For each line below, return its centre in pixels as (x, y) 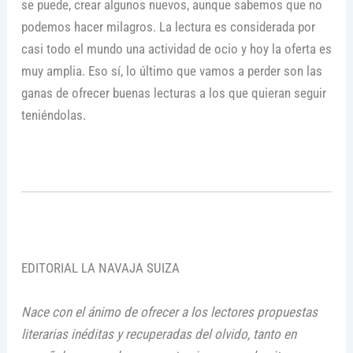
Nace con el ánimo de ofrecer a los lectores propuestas (169, 312)
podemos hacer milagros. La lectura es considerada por (168, 26)
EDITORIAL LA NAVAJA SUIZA (100, 268)
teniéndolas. (53, 115)
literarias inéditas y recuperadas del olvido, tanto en (158, 334)
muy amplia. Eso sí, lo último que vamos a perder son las (171, 71)
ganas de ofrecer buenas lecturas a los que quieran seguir (173, 93)
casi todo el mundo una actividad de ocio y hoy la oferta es (176, 48)
